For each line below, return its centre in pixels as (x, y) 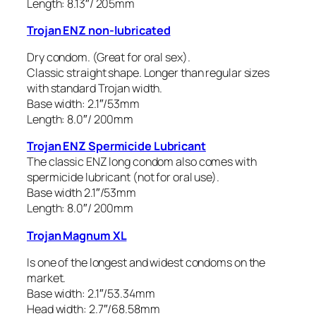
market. (47, 278)
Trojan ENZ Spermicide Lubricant (116, 146)
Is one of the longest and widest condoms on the (146, 262)
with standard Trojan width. (95, 89)
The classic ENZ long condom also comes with (142, 162)
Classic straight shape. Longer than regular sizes (148, 73)
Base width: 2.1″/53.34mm (91, 293)
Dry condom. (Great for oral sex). (109, 57)
